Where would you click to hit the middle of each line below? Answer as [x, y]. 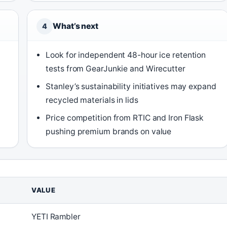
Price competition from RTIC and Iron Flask [125, 118]
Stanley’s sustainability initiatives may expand [131, 86]
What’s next [75, 26]
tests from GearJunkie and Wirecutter [116, 68]
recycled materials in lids [92, 100]
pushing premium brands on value [109, 131]
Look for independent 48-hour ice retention [126, 55]
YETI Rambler [56, 216]
